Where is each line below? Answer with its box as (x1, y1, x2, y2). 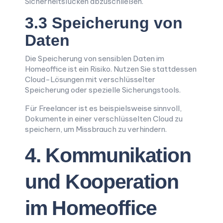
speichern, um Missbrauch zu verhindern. (25, 124, 167, 134)
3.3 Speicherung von (25, 14, 183, 32)
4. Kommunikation (25, 144, 191, 167)
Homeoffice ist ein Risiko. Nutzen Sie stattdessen (25, 64, 197, 74)
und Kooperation (25, 170, 179, 193)
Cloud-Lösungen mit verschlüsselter (25, 75, 155, 84)
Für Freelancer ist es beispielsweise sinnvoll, (25, 104, 182, 113)
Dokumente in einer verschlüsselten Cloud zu (25, 114, 183, 123)
